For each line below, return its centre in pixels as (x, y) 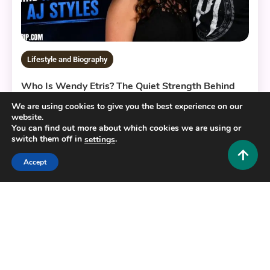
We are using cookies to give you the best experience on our (127, 107)
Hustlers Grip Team (133, 116)
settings (100, 140)
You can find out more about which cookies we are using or (126, 128)
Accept (35, 162)
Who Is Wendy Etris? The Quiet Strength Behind (128, 86)
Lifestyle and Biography (67, 59)
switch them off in (48, 139)
